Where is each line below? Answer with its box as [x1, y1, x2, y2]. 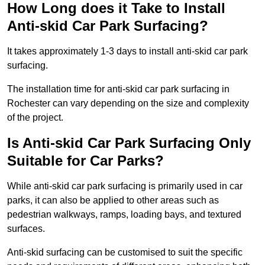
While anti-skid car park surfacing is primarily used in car [7, 181, 243, 192]
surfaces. [7, 224, 45, 234]
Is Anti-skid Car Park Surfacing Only [7, 135, 251, 151]
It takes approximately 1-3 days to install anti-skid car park [7, 46, 248, 57]
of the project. [7, 112, 63, 123]
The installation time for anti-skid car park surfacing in [7, 84, 230, 95]
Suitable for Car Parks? [7, 153, 164, 169]
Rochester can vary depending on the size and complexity [7, 98, 249, 109]
